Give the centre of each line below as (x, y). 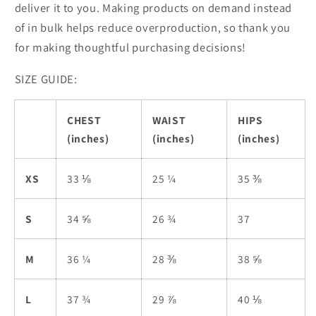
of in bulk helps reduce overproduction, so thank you (152, 28)
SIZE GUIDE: (46, 79)
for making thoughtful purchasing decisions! (130, 48)
